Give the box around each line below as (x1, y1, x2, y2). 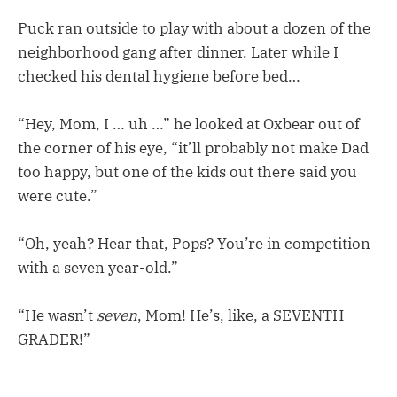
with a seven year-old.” (18, 257, 178, 277)
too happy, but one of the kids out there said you (18, 161, 357, 182)
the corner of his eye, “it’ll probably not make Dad (18, 137, 369, 158)
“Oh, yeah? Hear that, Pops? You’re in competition (18, 233, 370, 253)
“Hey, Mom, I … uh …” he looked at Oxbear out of (18, 113, 360, 134)
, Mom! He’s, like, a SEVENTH (137, 306, 344, 326)
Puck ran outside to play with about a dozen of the (18, 18, 370, 38)
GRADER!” (18, 330, 90, 350)
